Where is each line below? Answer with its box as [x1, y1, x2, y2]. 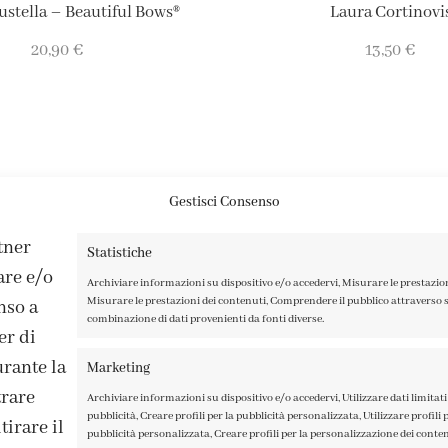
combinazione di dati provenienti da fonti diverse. [87, 311, 325, 326]
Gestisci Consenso [168, 192, 280, 211]
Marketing [87, 358, 151, 377]
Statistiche [87, 243, 153, 262]
